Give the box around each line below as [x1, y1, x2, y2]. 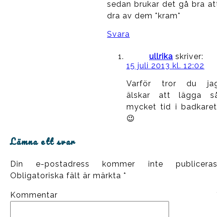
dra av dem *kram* [107, 11, 181, 20]
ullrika [149, 51, 173, 61]
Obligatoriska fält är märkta [10, 171, 124, 181]
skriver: [175, 51, 203, 61]
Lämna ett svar [10, 135, 75, 149]
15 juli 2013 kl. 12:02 [126, 61, 204, 70]
